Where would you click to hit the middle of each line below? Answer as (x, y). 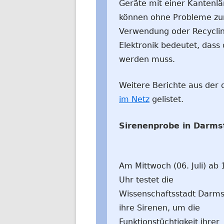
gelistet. (166, 99)
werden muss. (147, 59)
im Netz (134, 99)
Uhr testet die (146, 180)
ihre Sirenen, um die (159, 208)
